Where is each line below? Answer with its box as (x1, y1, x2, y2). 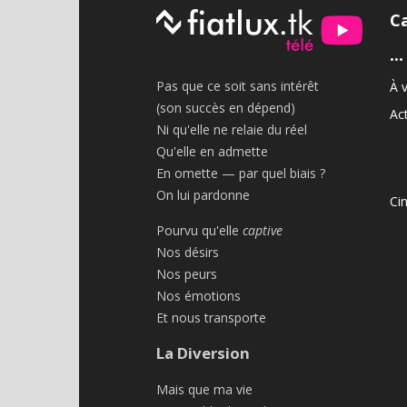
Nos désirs (156, 243, 219, 262)
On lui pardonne (156, 186, 250, 204)
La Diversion (156, 342, 250, 364)
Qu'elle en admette (156, 143, 268, 161)
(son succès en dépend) (156, 99, 295, 117)
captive (243, 222, 283, 240)
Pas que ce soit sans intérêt (156, 77, 319, 95)
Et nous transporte (156, 309, 266, 327)
